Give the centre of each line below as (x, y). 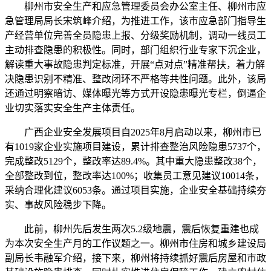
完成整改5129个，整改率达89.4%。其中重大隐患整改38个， (133, 161)
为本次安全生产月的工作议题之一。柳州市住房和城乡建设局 (135, 243)
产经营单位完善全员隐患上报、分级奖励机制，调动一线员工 (135, 35)
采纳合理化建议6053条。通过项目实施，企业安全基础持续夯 (135, 190)
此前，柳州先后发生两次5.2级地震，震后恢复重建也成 (132, 229)
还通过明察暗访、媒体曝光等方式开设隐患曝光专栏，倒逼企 (135, 93)
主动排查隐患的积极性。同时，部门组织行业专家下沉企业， (135, 50)
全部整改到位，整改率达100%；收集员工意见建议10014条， (135, 175)
